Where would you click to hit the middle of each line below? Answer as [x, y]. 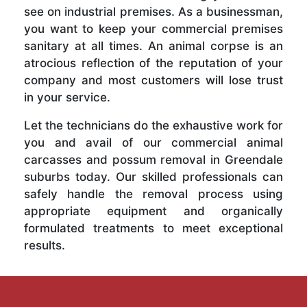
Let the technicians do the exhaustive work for [153, 126]
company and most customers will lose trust [153, 81]
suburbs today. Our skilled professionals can [153, 177]
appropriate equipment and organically [153, 211]
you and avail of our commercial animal [153, 143]
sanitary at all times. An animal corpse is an [153, 46]
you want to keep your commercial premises [153, 29]
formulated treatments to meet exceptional [153, 229]
